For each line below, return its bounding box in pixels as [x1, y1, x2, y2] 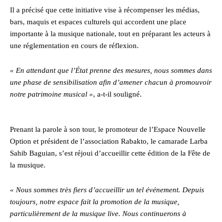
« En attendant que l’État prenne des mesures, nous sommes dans [10, 66, 212, 74]
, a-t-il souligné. [93, 90, 142, 98]
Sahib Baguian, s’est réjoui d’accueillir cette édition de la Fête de [10, 149, 210, 157]
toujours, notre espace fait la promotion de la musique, [10, 197, 179, 206]
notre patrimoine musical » [10, 90, 93, 98]
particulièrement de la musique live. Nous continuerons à [10, 209, 186, 218]
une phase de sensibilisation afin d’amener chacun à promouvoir [10, 78, 212, 86]
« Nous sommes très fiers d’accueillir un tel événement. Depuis [10, 185, 204, 194]
